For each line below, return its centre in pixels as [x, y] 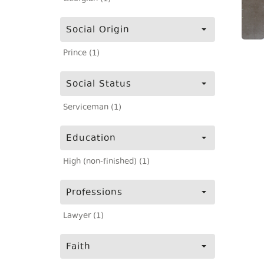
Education [91, 139]
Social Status [99, 85]
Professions [94, 193]
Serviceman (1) [92, 108]
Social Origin [98, 30]
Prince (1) [81, 54]
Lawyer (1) [83, 216]
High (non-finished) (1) [106, 162]
